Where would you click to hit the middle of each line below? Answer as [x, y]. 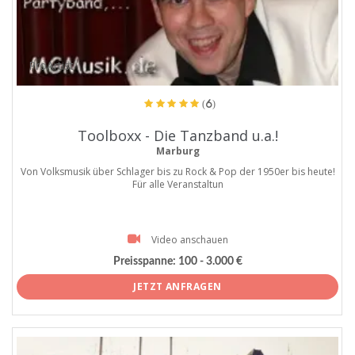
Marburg [177, 151]
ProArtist [52, 65]
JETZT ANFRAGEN [177, 286]
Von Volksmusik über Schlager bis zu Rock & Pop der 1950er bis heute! [177, 171]
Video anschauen [189, 239]
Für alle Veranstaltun [177, 184]
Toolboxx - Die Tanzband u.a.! [177, 135]
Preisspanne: [144, 261]
